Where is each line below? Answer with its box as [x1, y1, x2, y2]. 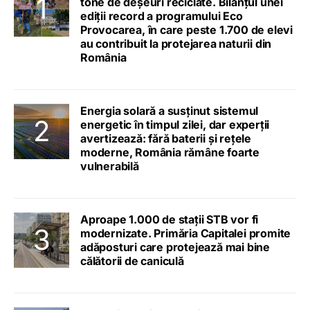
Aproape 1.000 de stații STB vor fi [80, 212, 259, 227]
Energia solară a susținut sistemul [80, 104, 259, 118]
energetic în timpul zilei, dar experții [80, 118, 270, 132]
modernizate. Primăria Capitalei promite [80, 226, 291, 241]
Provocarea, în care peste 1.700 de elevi [80, 23, 293, 37]
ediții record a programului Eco [80, 9, 243, 24]
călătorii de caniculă [80, 254, 184, 268]
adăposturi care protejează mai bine [80, 240, 270, 255]
